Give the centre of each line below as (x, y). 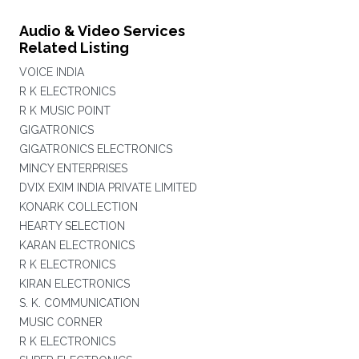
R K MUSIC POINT (65, 111)
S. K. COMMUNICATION (79, 303)
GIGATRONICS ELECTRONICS (95, 149)
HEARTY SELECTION (72, 226)
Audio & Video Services (102, 31)
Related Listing (74, 48)
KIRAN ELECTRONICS (74, 284)
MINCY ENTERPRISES (73, 168)
